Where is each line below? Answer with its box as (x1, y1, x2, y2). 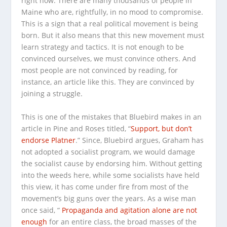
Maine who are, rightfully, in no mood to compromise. (21, 7, 204, 17)
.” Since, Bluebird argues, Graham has (75, 135, 204, 145)
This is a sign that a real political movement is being (21, 19, 199, 29)
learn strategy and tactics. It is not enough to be (21, 42, 184, 52)
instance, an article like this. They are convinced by (21, 77, 195, 87)
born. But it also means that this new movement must (21, 30, 205, 41)
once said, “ (21, 205, 62, 215)
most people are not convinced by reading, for (21, 65, 178, 75)
